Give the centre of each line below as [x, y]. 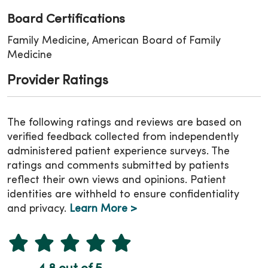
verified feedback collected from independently [123, 138]
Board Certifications [66, 20]
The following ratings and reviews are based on [124, 123]
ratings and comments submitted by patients [118, 166]
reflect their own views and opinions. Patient [117, 181]
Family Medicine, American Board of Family [114, 41]
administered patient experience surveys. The [118, 152]
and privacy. [38, 209]
